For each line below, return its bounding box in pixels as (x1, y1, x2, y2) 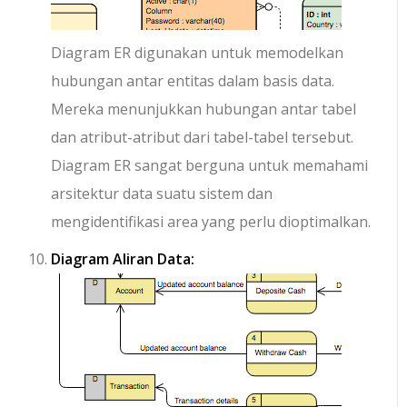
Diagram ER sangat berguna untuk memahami (51, 155, 369, 176)
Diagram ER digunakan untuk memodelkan (51, 43, 344, 64)
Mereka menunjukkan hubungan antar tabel (51, 99, 357, 120)
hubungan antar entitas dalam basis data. (51, 71, 335, 92)
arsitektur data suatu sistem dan (51, 184, 273, 204)
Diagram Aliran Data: (51, 249, 195, 270)
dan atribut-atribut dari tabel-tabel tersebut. (51, 127, 354, 148)
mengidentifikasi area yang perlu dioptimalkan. (51, 212, 372, 233)
